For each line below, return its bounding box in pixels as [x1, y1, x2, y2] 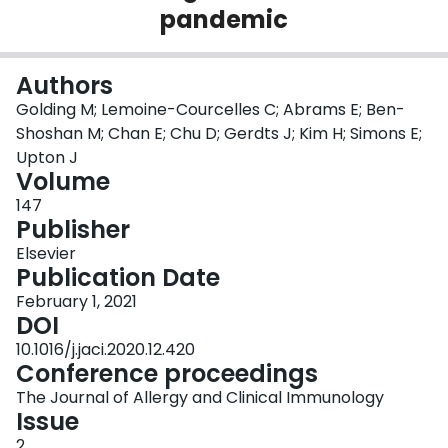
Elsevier [16, 242, 76, 266]
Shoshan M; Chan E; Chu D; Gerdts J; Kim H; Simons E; [16, 122, 422, 146]
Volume [16, 165, 110, 199]
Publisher [16, 213, 130, 247]
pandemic [160, 3, 288, 37]
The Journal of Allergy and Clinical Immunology [16, 386, 384, 410]
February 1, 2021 [16, 290, 137, 314]
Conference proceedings [16, 357, 318, 391]
